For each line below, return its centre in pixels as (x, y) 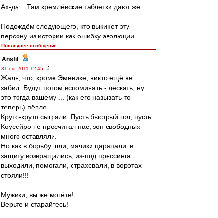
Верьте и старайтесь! (35, 204)
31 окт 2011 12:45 (23, 68)
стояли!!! (15, 175)
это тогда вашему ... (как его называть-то (66, 97)
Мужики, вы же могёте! (37, 195)
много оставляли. (29, 136)
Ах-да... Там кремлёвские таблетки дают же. (72, 7)
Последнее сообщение (29, 45)
